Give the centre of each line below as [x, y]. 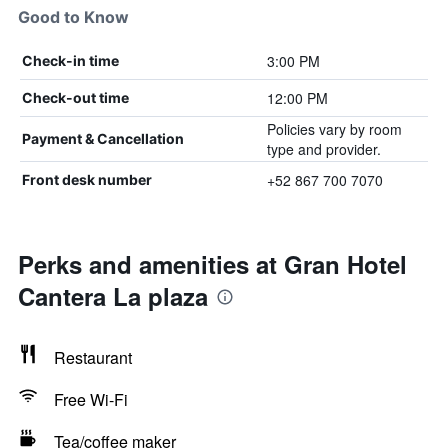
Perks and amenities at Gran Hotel [212, 264]
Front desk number [87, 179]
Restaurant [93, 357]
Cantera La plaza [113, 296]
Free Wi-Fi [91, 399]
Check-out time [75, 97]
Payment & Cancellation [103, 138]
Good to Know [73, 17]
